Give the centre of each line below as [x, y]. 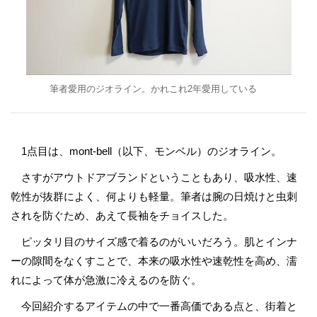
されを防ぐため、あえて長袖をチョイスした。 [122, 215]
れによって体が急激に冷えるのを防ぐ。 [106, 280]
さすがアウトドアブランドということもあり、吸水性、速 [154, 177]
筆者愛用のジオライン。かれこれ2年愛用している [153, 89]
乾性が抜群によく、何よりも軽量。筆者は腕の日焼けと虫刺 [154, 196]
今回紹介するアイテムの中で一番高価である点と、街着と [154, 306]
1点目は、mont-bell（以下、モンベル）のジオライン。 [146, 151]
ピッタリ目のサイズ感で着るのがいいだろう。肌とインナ [154, 242]
